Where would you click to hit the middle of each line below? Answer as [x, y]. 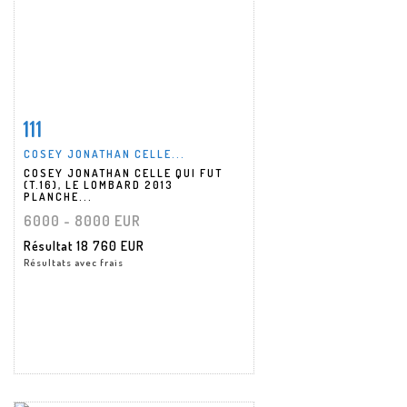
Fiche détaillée [81, 124]
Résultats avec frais [74, 262]
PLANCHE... [58, 196]
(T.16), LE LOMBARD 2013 [99, 184]
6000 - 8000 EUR [82, 220]
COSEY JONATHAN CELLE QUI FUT [123, 173]
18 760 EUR [110, 245]
